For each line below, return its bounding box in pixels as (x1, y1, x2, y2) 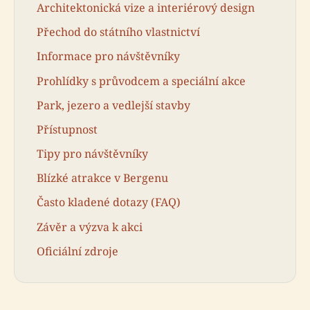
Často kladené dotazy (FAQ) (37, 194, 181, 210)
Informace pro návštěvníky (37, 48, 180, 64)
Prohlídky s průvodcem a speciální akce (37, 73, 246, 89)
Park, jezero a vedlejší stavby (37, 97, 190, 113)
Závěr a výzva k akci (37, 219, 143, 235)
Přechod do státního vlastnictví (37, 24, 200, 40)
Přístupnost (37, 121, 98, 137)
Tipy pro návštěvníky (37, 146, 148, 162)
